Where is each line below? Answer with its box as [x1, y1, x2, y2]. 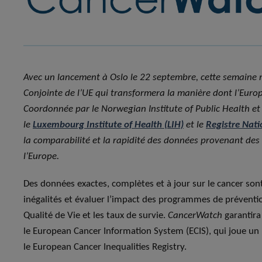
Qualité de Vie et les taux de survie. [23, 210, 168, 220]
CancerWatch [168, 210, 222, 220]
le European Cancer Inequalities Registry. [23, 242, 187, 252]
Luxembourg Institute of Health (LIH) [33, 119, 184, 130]
